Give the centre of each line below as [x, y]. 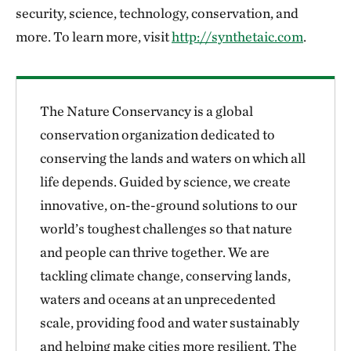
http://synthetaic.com [237, 36]
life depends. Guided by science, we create [165, 181]
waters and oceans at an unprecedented [158, 299]
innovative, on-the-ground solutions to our [168, 205]
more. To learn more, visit [94, 36]
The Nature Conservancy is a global [147, 111]
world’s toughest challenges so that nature [166, 228]
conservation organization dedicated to [157, 134]
